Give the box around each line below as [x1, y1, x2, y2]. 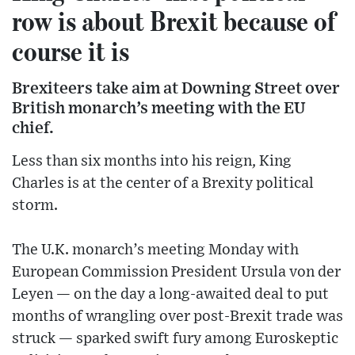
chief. [12, 120, 54, 137]
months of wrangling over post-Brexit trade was [12, 309, 343, 325]
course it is [12, 34, 129, 68]
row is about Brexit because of [12, 4, 335, 38]
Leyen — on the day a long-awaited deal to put [12, 287, 329, 303]
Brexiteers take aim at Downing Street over [12, 80, 340, 97]
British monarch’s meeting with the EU [12, 100, 306, 117]
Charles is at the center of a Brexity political [12, 176, 314, 192]
